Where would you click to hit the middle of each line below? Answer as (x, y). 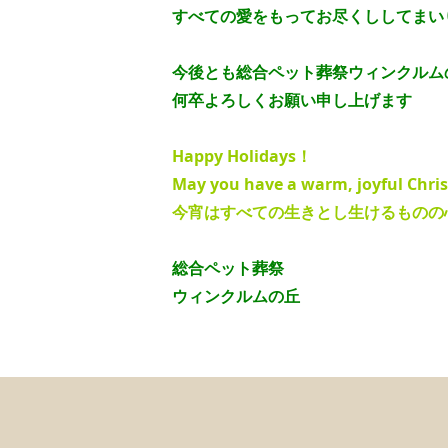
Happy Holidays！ (242, 156)
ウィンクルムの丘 (236, 296)
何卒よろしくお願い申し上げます (292, 101)
